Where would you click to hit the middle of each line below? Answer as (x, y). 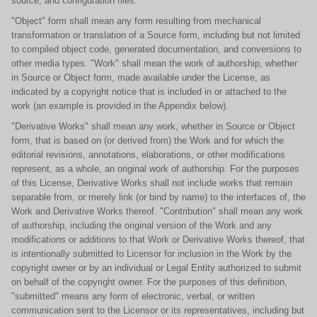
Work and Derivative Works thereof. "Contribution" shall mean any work (157, 211)
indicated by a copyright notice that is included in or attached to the (149, 92)
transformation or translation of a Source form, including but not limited (156, 35)
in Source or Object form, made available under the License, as (141, 77)
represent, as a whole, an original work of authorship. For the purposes (155, 169)
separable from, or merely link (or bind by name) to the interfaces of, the (158, 197)
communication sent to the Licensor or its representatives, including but (158, 310)
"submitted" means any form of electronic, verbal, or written (133, 296)
